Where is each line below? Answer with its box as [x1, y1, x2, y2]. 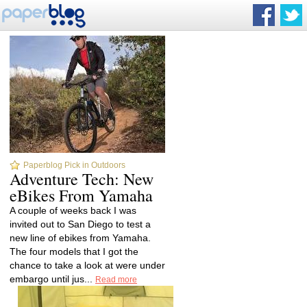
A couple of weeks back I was [10, 205, 136, 216]
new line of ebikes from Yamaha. [10, 232, 151, 243]
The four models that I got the [10, 246, 138, 257]
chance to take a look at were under [10, 260, 165, 271]
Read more [95, 275, 137, 284]
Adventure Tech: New [10, 168, 153, 190]
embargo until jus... [10, 273, 95, 284]
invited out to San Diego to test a [10, 219, 151, 230]
